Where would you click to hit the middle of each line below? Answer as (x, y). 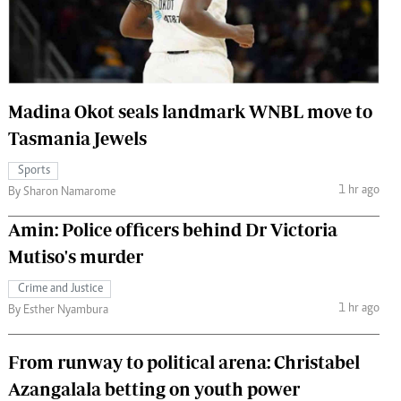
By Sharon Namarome (62, 192)
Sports (34, 171)
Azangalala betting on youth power (154, 388)
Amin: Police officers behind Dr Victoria (173, 229)
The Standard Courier (196, 20)
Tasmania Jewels (77, 138)
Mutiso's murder (76, 256)
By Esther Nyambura (58, 310)
